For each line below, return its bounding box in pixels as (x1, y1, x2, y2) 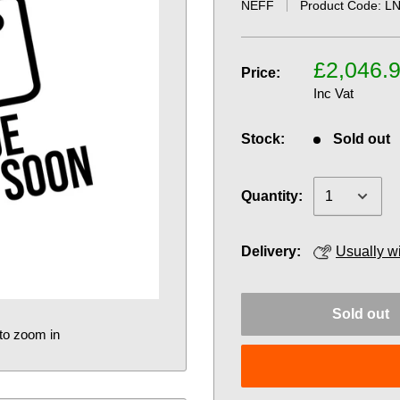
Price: (241, 65, 280, 80)
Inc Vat (313, 86, 354, 101)
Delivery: (241, 244, 301, 259)
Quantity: (241, 188, 303, 204)
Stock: (241, 131, 285, 146)
